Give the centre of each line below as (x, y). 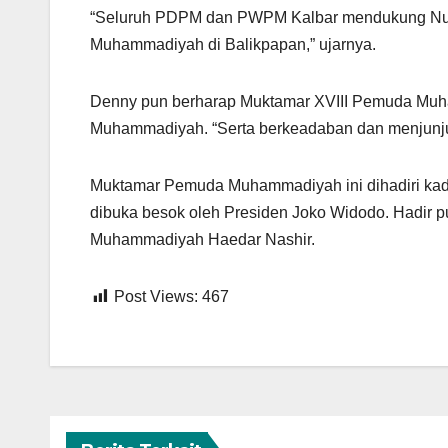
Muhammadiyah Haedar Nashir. (202, 240)
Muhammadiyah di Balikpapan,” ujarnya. (233, 45)
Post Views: (156, 297)
